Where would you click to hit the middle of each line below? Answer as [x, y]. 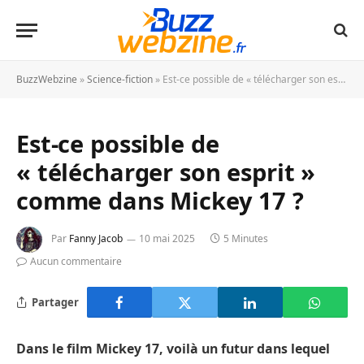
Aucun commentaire [76, 261]
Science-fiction [120, 79]
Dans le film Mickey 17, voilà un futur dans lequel [173, 349]
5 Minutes [246, 239]
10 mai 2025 [167, 239]
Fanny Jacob [96, 239]
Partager [55, 302]
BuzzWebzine [47, 79]
